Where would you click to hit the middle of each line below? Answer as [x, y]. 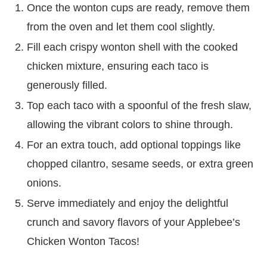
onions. [44, 183]
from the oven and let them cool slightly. [121, 27]
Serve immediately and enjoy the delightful [128, 203]
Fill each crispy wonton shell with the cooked [132, 47]
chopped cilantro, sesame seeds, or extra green [140, 164]
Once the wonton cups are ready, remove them [138, 7]
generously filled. [67, 85]
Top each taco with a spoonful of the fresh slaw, [139, 105]
